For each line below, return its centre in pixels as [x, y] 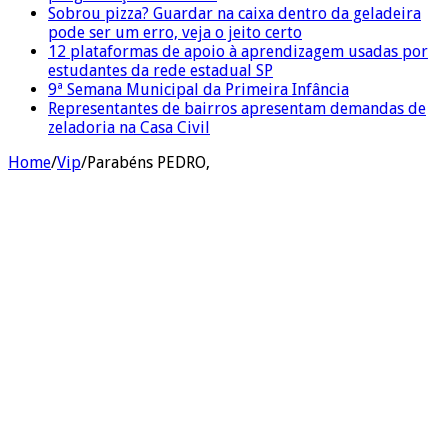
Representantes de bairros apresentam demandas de [237, 108]
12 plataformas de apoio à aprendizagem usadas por [238, 51]
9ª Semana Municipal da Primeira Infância [198, 89]
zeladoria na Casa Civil [129, 127]
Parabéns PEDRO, [148, 162]
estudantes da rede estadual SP [160, 70]
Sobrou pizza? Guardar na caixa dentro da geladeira [234, 13]
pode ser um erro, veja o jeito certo [175, 32]
